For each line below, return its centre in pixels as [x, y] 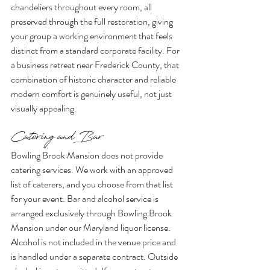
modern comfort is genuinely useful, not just [92, 93]
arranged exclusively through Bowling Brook [92, 213]
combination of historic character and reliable [94, 79]
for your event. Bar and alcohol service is [86, 198]
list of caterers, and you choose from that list [93, 184]
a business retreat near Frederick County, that [96, 64]
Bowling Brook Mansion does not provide [88, 155]
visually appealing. [44, 108]
